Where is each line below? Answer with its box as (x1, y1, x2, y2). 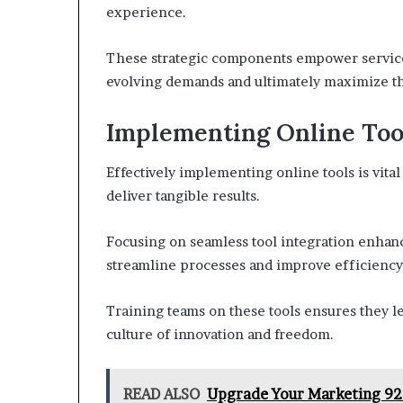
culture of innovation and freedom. (106, 326, 334, 343)
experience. (106, 3, 186, 21)
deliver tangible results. (106, 187, 260, 204)
